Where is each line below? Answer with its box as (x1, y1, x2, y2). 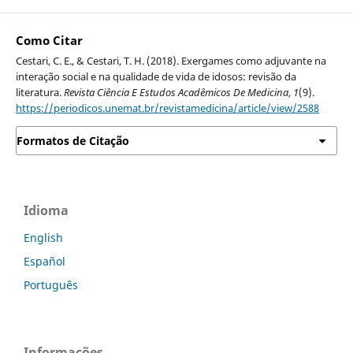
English (24, 230, 63, 246)
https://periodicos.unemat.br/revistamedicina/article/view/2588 (15, 100, 319, 115)
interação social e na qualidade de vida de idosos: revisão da (15, 69, 296, 84)
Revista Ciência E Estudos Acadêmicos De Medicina (63, 84, 288, 99)
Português (24, 277, 78, 293)
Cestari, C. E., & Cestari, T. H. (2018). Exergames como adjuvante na (15, 53, 326, 68)
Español (24, 254, 65, 269)
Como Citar (15, 32, 83, 49)
